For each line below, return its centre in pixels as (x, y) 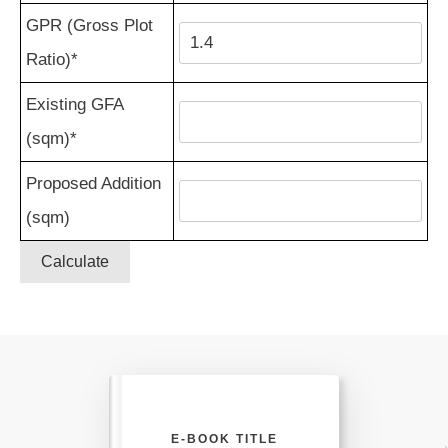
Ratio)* (52, 59)
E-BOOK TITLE (224, 438)
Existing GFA (75, 104)
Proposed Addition (93, 183)
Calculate (75, 261)
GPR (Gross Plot (89, 25)
